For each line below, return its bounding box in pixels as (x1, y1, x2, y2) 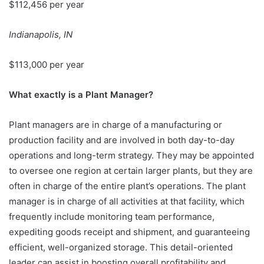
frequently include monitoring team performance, (9, 210, 214, 222)
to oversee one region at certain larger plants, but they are (9, 164, 253, 176)
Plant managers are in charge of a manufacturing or (9, 118, 222, 130)
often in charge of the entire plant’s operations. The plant (9, 180, 246, 192)
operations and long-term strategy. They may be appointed (9, 149, 254, 161)
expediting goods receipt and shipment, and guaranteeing (9, 226, 250, 237)
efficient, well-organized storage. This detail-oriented (9, 241, 233, 253)
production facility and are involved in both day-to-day (9, 134, 235, 146)
